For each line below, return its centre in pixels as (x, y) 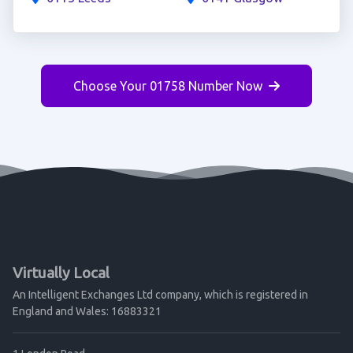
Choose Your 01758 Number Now (168, 86)
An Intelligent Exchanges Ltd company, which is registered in (160, 295)
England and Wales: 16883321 (87, 311)
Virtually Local (61, 273)
